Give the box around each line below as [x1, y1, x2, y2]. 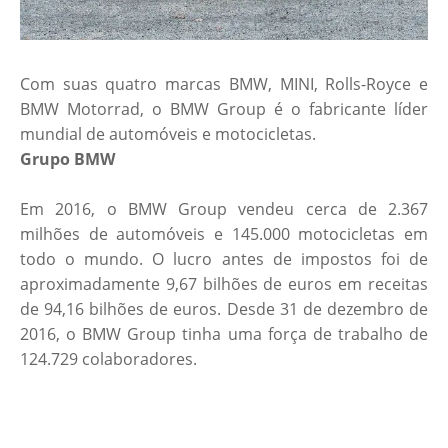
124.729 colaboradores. [20, 348, 197, 371]
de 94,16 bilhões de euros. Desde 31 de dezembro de [20, 298, 428, 321]
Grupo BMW [20, 148, 115, 171]
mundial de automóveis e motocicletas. [20, 123, 320, 146]
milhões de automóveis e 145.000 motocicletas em [20, 223, 428, 246]
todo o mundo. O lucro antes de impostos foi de [20, 248, 428, 271]
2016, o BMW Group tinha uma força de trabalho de [20, 323, 428, 346]
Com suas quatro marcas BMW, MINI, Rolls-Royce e [20, 73, 428, 96]
